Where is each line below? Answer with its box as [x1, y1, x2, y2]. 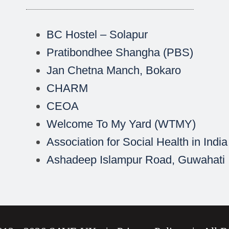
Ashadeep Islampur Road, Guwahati [47, 153, 225, 167]
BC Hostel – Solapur [47, 28, 148, 41]
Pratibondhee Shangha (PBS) [47, 46, 194, 59]
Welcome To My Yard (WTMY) [47, 118, 196, 131]
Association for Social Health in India [47, 135, 228, 149]
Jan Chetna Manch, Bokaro [47, 64, 181, 77]
